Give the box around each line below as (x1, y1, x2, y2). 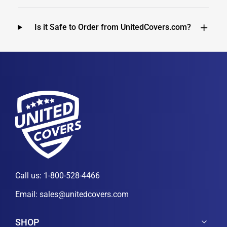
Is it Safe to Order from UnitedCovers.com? (34, 22, 191, 32)
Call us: (15, 171, 44, 181)
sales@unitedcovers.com (40, 190, 129, 200)
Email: (15, 190, 40, 200)
